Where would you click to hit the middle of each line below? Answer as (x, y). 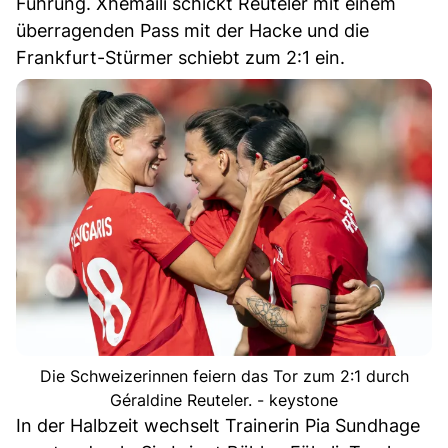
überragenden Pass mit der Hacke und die (192, 31)
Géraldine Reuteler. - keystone (224, 400)
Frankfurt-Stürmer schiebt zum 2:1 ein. (180, 58)
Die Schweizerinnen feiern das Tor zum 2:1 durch (224, 376)
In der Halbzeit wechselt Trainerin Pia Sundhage (218, 426)
